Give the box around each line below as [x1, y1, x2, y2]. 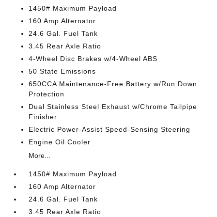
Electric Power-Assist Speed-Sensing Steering [29, 125, 191, 133]
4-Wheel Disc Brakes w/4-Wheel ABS [29, 55, 158, 62]
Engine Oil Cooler [29, 138, 91, 146]
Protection [29, 90, 65, 98]
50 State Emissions [29, 67, 96, 75]
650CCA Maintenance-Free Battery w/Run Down [29, 80, 198, 88]
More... [29, 152, 51, 159]
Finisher [29, 113, 58, 121]
